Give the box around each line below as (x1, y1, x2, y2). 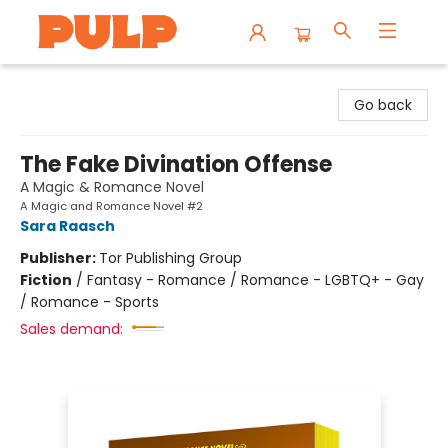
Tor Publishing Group (99, 248, 242, 268)
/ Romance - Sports (20, 292, 159, 312)
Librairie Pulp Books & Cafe (15, 73, 198, 93)
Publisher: (20, 248, 99, 268)
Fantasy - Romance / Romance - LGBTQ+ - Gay (87, 270, 424, 290)
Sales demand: (20, 319, 123, 339)
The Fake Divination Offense (20, 149, 332, 180)
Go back (354, 95, 412, 115)
